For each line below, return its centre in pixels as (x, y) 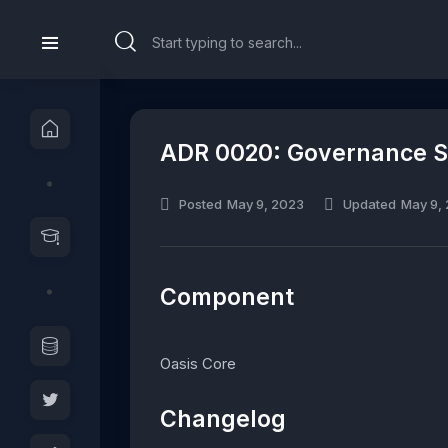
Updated (369, 204)
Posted (200, 204)
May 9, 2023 (265, 204)
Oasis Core (198, 363)
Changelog (223, 419)
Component (227, 296)
